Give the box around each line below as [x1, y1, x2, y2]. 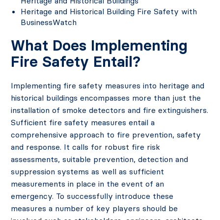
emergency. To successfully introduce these [11, 191, 174, 201]
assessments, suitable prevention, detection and [11, 154, 189, 165]
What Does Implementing [11, 36, 188, 55]
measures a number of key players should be [11, 203, 178, 214]
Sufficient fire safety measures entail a [11, 117, 155, 128]
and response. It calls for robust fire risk [11, 142, 161, 152]
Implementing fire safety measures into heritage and [11, 81, 205, 91]
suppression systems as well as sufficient [11, 166, 165, 177]
